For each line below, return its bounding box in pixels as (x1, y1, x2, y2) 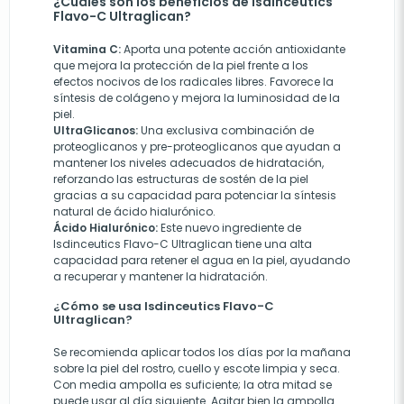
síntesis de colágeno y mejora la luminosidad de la (53, 90, 340, 106)
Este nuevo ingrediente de (158, 220, 301, 236)
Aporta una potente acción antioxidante (124, 41, 345, 58)
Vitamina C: (53, 41, 124, 58)
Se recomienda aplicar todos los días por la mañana (53, 344, 351, 361)
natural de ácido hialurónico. (53, 204, 216, 220)
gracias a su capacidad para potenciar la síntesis (53, 188, 336, 204)
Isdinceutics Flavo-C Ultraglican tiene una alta (53, 236, 312, 252)
